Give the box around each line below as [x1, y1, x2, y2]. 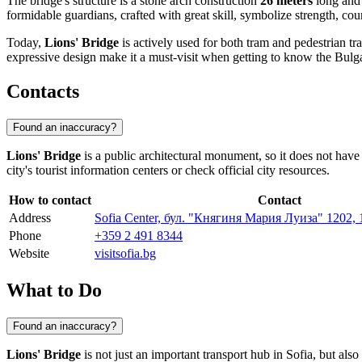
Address [9, 211, 51, 225]
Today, [6, 36, 44, 50]
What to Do [6, 279, 102, 301]
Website [9, 246, 49, 261]
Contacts [6, 81, 79, 103]
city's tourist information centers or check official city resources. [6, 163, 330, 178]
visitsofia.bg [95, 246, 156, 261]
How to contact [9, 193, 91, 208]
